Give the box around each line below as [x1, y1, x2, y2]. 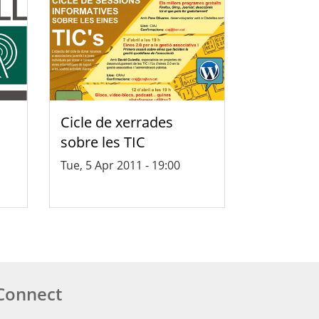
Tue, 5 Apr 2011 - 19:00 [60, 157, 180, 173]
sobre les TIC [60, 132, 145, 152]
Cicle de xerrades [60, 112, 173, 132]
